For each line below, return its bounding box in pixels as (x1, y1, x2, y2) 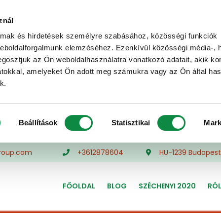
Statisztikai (111, 118, 150, 127)
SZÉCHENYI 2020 (139, 181, 196, 191)
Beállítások (19, 118, 58, 127)
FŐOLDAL (63, 181, 96, 191)
